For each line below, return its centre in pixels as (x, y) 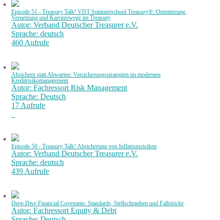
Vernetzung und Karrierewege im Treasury (61, 17)
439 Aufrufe (30, 171)
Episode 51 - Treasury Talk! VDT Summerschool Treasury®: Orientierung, (99, 12)
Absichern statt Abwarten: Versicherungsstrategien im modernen (86, 74)
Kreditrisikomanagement (40, 80)
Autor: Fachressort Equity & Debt (64, 210)
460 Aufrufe (30, 42)
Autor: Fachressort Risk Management (69, 87)
